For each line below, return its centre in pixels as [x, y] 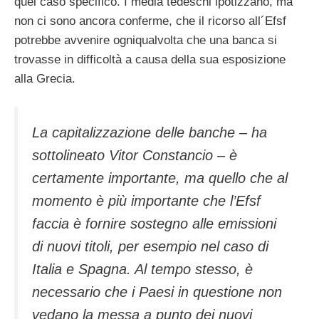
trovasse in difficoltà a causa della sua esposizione [150, 60]
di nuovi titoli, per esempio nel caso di [150, 246]
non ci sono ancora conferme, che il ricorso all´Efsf [150, 21]
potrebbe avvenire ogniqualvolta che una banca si [146, 41]
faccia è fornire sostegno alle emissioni [154, 223]
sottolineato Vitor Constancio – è [135, 155]
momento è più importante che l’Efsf [146, 200]
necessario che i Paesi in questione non [157, 292]
